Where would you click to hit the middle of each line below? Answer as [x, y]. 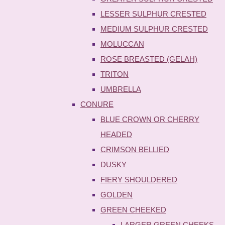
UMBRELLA [121, 89]
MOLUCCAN [122, 44]
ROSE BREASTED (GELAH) [149, 59]
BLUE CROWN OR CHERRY [150, 119]
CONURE [97, 104]
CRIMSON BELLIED [135, 149]
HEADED [116, 134]
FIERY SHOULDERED [139, 179]
